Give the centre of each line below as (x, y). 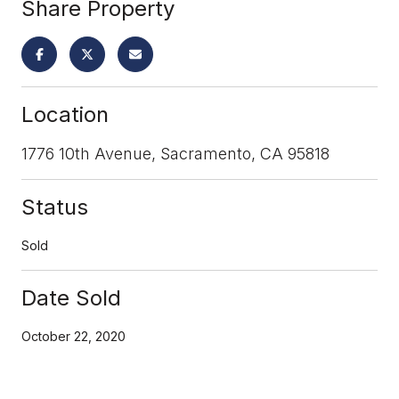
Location (65, 114)
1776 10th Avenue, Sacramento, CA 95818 (175, 153)
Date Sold (71, 297)
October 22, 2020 (73, 336)
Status (55, 207)
